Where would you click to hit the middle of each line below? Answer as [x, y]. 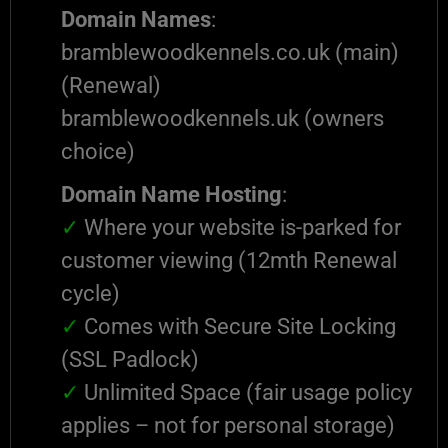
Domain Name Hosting [171, 194]
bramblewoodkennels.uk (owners [222, 118]
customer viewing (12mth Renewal [229, 260]
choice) [98, 151]
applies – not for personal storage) [228, 425]
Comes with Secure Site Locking [237, 326]
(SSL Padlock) [130, 359]
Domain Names [136, 19]
